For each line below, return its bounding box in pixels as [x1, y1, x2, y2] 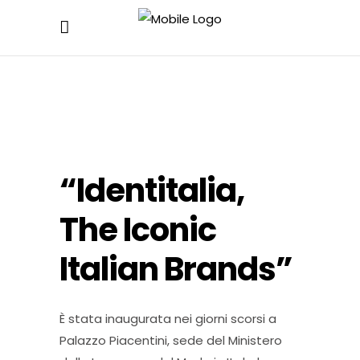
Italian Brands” [59, 247, 292, 292]
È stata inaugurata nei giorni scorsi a [59, 310, 276, 327]
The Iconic [59, 207, 216, 252]
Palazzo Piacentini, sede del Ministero [59, 332, 282, 349]
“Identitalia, [59, 168, 244, 213]
